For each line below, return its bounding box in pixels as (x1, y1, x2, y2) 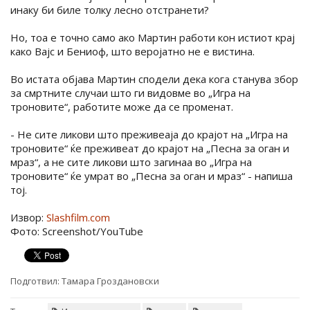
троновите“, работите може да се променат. (10, 100, 233, 114)
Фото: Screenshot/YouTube (10, 224, 143, 239)
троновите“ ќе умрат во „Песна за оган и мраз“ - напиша (10, 169, 293, 183)
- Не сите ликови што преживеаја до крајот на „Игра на (10, 127, 288, 142)
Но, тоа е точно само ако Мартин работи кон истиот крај (10, 30, 295, 45)
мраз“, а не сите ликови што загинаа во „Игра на (10, 155, 252, 170)
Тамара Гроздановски (60, 275, 159, 288)
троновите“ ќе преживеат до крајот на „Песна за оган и (10, 141, 289, 156)
